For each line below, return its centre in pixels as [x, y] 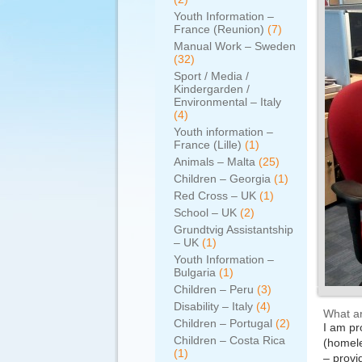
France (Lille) [208, 145]
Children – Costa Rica [229, 340]
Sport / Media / [211, 76]
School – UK [205, 213]
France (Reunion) [219, 29]
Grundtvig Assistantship [234, 229]
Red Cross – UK [215, 196]
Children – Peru [214, 289]
